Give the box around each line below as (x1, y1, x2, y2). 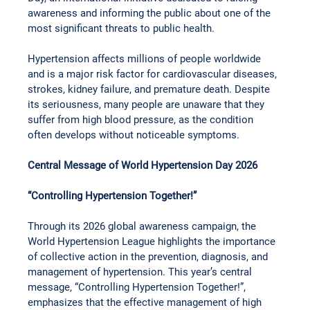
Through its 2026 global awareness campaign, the (28, 220, 259, 233)
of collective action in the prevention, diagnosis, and (28, 250, 271, 264)
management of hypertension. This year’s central (28, 266, 255, 279)
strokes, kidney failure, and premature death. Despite (28, 83, 273, 96)
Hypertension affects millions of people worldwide (28, 53, 264, 66)
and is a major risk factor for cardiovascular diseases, (28, 68, 280, 81)
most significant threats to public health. (28, 22, 215, 35)
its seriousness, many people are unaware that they (28, 98, 268, 111)
